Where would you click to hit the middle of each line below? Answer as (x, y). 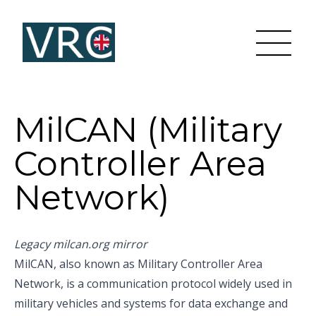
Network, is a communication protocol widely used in (153, 284)
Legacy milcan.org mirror (81, 244)
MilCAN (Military (148, 130)
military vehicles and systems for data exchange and (151, 303)
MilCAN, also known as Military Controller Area (138, 264)
